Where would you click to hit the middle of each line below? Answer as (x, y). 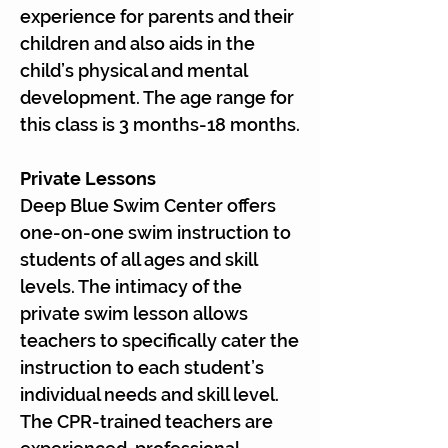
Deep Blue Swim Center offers (148, 206)
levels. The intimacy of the (131, 287)
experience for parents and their (157, 17)
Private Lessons (88, 179)
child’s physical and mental (133, 71)
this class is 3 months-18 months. (160, 125)
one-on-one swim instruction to (155, 233)
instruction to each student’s (142, 368)
